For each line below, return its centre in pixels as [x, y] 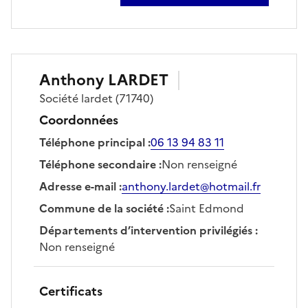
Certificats [71, 291]
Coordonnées [79, 120]
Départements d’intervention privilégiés [146, 230]
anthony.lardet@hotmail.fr [191, 186]
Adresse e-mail [78, 186]
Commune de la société [101, 208]
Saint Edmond [207, 208]
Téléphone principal [92, 142]
